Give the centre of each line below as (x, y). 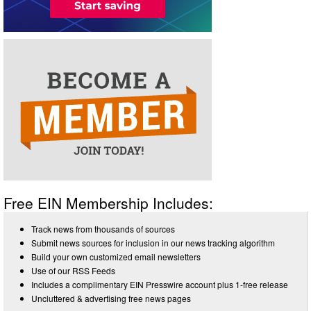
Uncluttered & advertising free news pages (111, 298)
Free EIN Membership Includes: (108, 202)
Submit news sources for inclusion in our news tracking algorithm (153, 242)
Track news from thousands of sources (103, 228)
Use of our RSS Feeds (73, 270)
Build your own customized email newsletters (116, 256)
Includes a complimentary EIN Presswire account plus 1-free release (160, 284)
